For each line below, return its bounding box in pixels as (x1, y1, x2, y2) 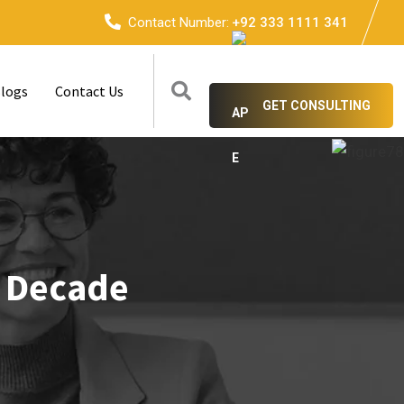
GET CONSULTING (262, 98, 371, 113)
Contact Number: (128, 14, 229, 31)
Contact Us (55, 82, 124, 100)
